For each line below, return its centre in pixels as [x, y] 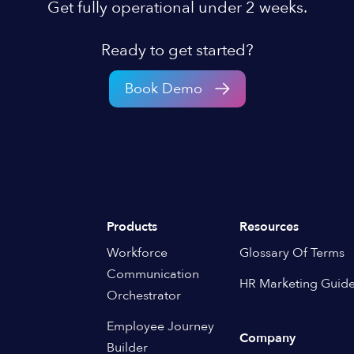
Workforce [137, 253]
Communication [153, 274]
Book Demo [163, 89]
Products [132, 227]
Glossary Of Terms [292, 253]
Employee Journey [161, 326]
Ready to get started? [177, 50]
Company [267, 338]
